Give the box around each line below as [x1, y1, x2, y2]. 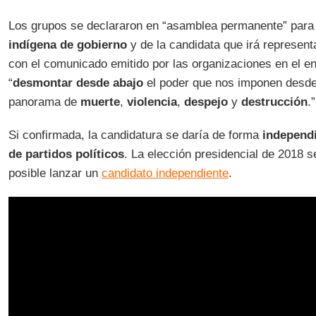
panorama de [8, 95, 80, 109]
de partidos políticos [8, 147, 124, 161]
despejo [183, 95, 228, 109]
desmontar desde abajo [12, 76, 143, 90]
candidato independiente [101, 166, 229, 180]
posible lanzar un [8, 166, 102, 180]
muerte [80, 95, 120, 109]
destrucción [241, 95, 308, 109]
